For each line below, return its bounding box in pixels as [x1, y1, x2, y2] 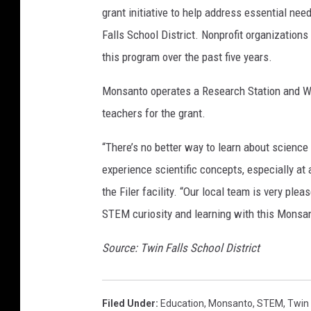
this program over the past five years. [102, 49, 272, 64]
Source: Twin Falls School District [102, 240, 260, 255]
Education [160, 297, 204, 309]
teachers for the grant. [102, 106, 205, 120]
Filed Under [102, 297, 155, 309]
